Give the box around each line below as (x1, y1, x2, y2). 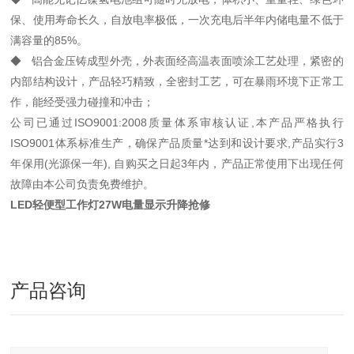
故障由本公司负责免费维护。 (10, 178, 155, 190)
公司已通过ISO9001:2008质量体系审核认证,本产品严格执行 (10, 116, 344, 129)
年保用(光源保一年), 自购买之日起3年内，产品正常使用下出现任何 (10, 157, 344, 170)
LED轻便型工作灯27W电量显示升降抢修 (10, 198, 211, 211)
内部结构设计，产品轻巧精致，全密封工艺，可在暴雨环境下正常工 (10, 75, 344, 88)
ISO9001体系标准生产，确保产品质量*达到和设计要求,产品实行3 (10, 137, 344, 149)
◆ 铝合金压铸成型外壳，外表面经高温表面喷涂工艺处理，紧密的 (10, 55, 344, 67)
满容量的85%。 (10, 34, 88, 47)
